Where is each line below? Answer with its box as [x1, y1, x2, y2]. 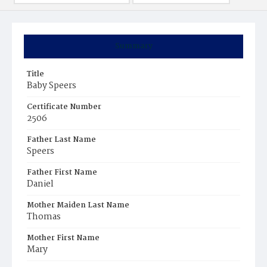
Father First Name [27, 166, 97, 179]
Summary [114, 40, 153, 52]
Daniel [27, 177, 54, 191]
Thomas [27, 210, 61, 224]
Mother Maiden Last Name [27, 199, 129, 212]
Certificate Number [27, 101, 101, 113]
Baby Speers [27, 79, 76, 93]
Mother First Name [27, 232, 100, 244]
